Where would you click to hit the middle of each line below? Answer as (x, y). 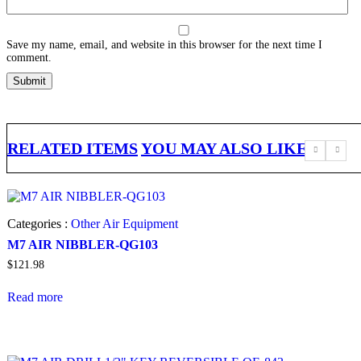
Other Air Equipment (124, 224)
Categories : (39, 224)
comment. (29, 58)
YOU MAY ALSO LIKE (224, 149)
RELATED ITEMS (73, 149)
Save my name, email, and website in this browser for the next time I (164, 45)
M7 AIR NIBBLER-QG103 (83, 245)
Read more (35, 297)
